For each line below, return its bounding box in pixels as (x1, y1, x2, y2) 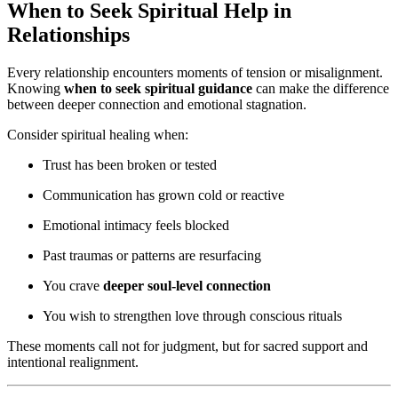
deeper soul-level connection (103, 278, 271, 294)
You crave (43, 278, 103, 294)
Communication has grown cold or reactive (43, 187, 284, 203)
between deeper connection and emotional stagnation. (7, 97, 306, 113)
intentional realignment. (7, 354, 139, 370)
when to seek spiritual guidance (64, 81, 252, 97)
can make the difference (252, 81, 389, 97)
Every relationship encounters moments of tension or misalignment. (7, 65, 383, 81)
